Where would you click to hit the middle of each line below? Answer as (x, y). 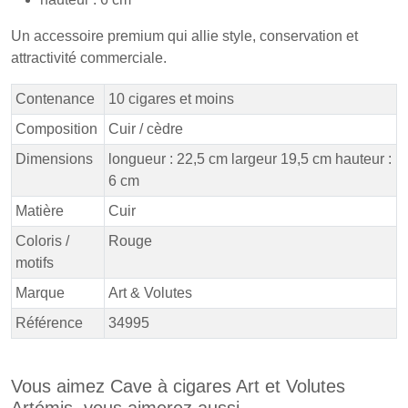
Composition (56, 129)
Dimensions (54, 159)
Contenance (55, 99)
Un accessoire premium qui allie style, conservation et (184, 36)
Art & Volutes (150, 293)
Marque (40, 293)
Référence (49, 323)
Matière (40, 211)
